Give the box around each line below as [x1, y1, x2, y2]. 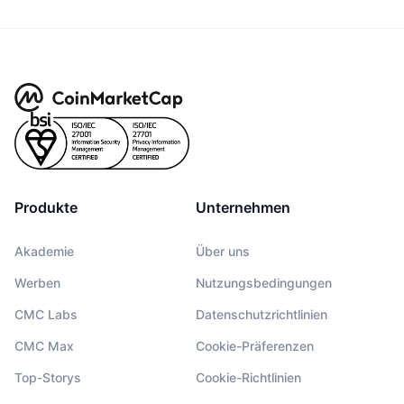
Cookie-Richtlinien [196, 370, 301, 386]
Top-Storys [14, 370, 81, 386]
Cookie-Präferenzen [196, 338, 314, 354]
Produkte [14, 198, 78, 217]
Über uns [196, 243, 250, 260]
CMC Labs [14, 307, 78, 323]
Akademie [14, 243, 74, 260]
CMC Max [14, 338, 74, 354]
